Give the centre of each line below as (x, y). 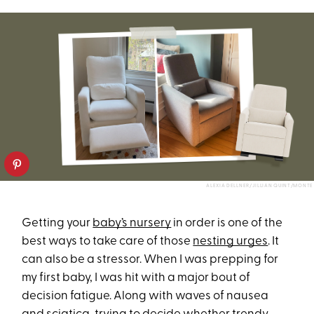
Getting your (57, 224)
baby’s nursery (132, 224)
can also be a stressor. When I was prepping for (150, 260)
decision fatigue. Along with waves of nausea (145, 296)
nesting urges (231, 242)
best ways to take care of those (108, 242)
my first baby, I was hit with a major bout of (136, 278)
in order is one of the (227, 224)
